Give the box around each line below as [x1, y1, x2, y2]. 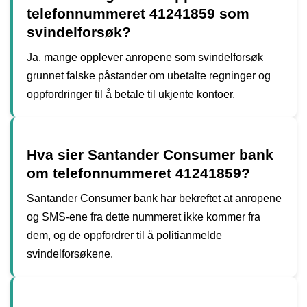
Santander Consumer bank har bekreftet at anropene [27, 192, 282, 204]
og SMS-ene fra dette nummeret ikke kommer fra [27, 210, 260, 223]
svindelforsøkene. [27, 247, 113, 260]
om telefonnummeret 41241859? [27, 164, 250, 181]
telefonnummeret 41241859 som [27, 5, 249, 21]
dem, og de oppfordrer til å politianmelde [27, 229, 222, 241]
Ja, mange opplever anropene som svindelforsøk [27, 51, 263, 63]
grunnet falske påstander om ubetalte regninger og [27, 69, 271, 82]
